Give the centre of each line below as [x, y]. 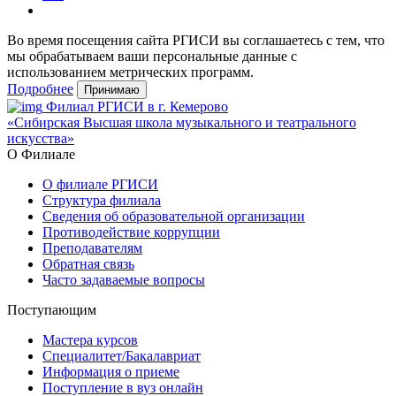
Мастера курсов [90, 339]
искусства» [41, 138]
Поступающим [52, 309]
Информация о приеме [111, 371]
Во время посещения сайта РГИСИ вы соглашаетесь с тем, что [196, 40]
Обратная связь [88, 263]
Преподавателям [92, 247]
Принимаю [112, 89]
